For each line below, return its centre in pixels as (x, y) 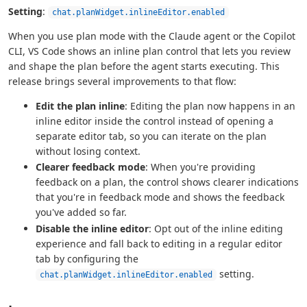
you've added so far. (81, 212)
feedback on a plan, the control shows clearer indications (167, 182)
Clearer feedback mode (90, 167)
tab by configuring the (87, 259)
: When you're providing (200, 167)
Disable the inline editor (92, 229)
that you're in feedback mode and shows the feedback (160, 197)
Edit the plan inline (80, 106)
